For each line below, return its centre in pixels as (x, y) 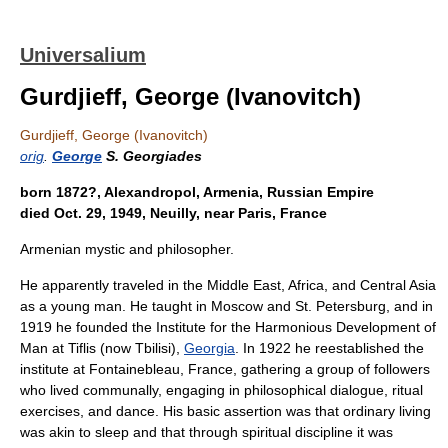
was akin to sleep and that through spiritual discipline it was (206, 432)
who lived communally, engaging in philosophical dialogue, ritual (221, 390)
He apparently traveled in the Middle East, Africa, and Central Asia (228, 285)
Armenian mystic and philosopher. (127, 249)
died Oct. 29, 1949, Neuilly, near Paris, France (173, 213)
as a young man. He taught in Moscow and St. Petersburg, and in (226, 306)
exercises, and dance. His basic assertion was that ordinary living (225, 411)
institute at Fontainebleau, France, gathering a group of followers (225, 369)
